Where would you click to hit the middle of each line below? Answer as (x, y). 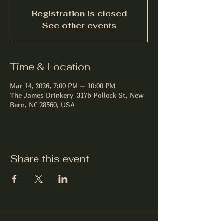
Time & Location (50, 66)
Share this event (50, 159)
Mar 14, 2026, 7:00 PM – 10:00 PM (63, 85)
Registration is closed (79, 13)
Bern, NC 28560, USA (42, 104)
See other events (79, 25)
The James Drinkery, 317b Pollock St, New (77, 95)
